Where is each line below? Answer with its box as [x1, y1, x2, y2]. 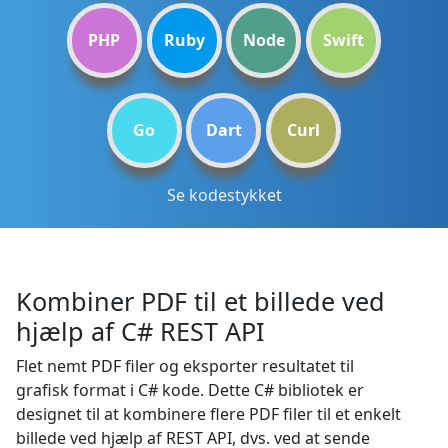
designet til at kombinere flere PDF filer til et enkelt [16, 403, 401, 425]
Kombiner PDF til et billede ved [16, 284, 385, 318]
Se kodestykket [166, 184, 282, 206]
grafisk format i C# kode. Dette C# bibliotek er [16, 379, 364, 401]
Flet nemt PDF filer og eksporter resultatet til [16, 355, 354, 377]
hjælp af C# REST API [16, 314, 265, 348]
